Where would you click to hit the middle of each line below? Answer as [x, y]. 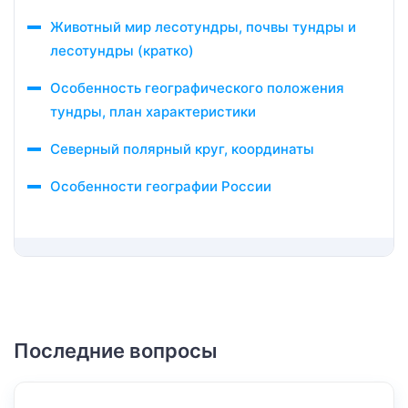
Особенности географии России [161, 186]
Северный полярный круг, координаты [182, 149]
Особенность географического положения [197, 88]
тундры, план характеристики [153, 112]
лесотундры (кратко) [122, 51]
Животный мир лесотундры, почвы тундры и [203, 27]
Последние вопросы [116, 351]
